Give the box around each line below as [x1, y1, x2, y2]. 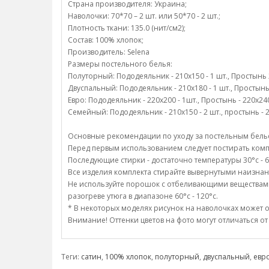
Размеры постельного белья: [68, 59, 172, 69]
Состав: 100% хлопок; [68, 35, 144, 45]
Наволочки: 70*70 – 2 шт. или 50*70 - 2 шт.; [68, 11, 220, 21]
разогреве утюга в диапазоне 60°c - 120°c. [68, 191, 218, 201]
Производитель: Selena [68, 47, 150, 57]
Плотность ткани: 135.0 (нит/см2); [68, 23, 186, 33]
